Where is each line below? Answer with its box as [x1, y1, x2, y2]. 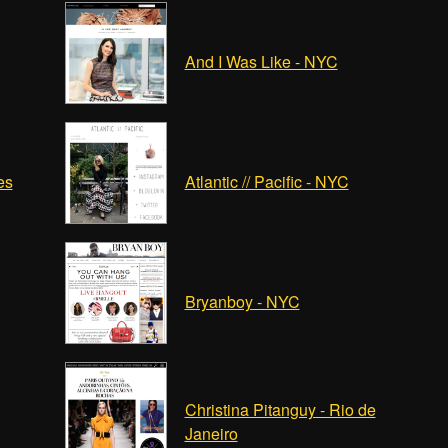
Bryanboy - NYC [184, 290, 300, 313]
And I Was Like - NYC [184, 50, 338, 73]
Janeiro [184, 422, 238, 445]
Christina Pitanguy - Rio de [184, 398, 376, 421]
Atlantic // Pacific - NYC [184, 170, 349, 193]
